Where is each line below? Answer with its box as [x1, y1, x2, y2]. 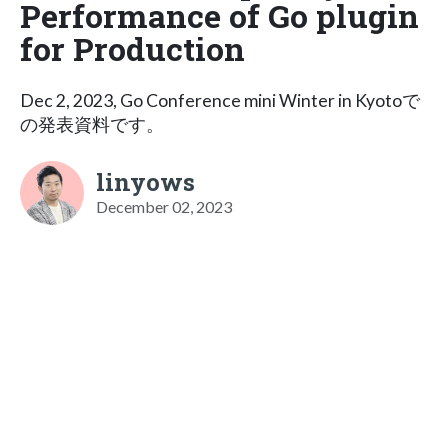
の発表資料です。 [20, 113, 164, 135]
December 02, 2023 [96, 196, 232, 216]
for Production [20, 26, 245, 70]
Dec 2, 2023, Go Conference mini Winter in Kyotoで [20, 89, 420, 111]
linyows [96, 165, 195, 198]
